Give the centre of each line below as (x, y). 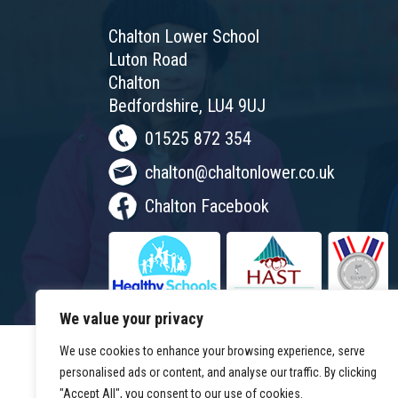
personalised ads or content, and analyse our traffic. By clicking (218, 372)
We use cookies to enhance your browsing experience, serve (212, 351)
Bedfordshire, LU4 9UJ (187, 106)
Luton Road (148, 60)
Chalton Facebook (207, 206)
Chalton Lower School (184, 36)
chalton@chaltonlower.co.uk (240, 172)
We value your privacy (131, 318)
